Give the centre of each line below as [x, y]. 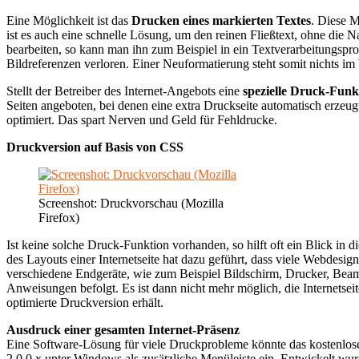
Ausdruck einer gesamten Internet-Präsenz [123, 329]
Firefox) [59, 217]
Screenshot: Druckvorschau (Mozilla [131, 203]
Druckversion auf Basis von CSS [95, 147]
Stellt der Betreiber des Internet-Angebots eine [125, 91]
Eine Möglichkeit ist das [69, 20]
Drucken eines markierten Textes [221, 20]
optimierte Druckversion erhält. [85, 302]
